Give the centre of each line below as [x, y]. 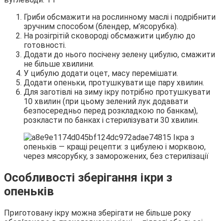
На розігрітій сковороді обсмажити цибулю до [110, 36]
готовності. [45, 45]
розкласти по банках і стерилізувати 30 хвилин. [111, 120]
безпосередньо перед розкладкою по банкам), [111, 111]
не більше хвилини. [59, 64]
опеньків [29, 191]
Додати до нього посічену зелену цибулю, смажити [119, 55]
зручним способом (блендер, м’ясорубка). [101, 27]
